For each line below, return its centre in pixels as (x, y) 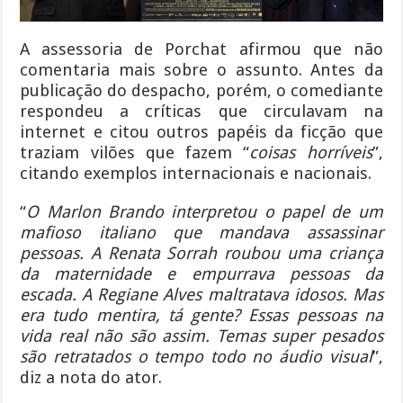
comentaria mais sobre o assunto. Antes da (201, 69)
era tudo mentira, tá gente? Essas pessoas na (201, 315)
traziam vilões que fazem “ (135, 152)
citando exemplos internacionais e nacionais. (196, 173)
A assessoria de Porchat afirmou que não (201, 49)
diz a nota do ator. (91, 377)
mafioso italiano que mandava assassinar (201, 232)
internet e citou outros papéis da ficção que (201, 131)
